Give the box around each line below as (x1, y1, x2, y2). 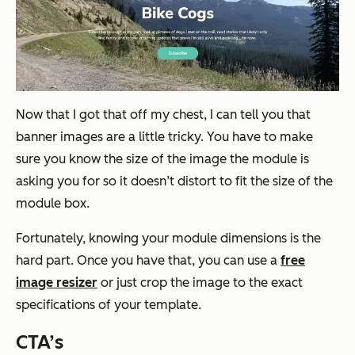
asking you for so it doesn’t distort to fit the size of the (16, 173, 333, 189)
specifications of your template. (16, 296, 201, 312)
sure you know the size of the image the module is (16, 151, 309, 166)
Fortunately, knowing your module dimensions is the (16, 230, 321, 246)
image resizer (16, 274, 97, 290)
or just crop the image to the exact (97, 274, 303, 290)
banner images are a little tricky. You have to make (16, 128, 313, 144)
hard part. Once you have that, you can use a (16, 252, 281, 268)
